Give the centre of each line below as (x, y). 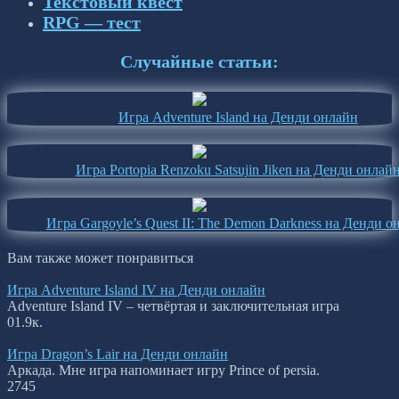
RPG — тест (92, 22)
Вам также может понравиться (100, 258)
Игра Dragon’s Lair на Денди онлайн (118, 354)
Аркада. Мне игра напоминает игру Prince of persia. (163, 370)
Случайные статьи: (199, 62)
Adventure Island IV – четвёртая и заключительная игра (173, 306)
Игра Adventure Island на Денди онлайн (238, 117)
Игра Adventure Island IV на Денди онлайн (136, 290)
